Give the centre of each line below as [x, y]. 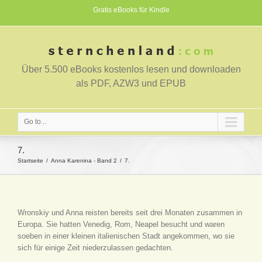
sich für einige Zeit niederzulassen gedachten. [95, 248]
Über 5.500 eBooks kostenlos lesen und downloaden [131, 69]
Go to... [35, 122]
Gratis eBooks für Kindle [131, 10]
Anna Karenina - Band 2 [84, 161]
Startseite [30, 161]
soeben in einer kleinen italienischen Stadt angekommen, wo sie [126, 236]
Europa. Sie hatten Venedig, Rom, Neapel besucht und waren [121, 224]
